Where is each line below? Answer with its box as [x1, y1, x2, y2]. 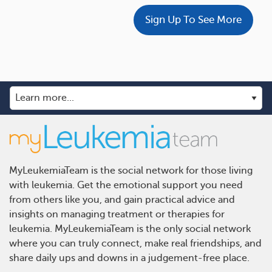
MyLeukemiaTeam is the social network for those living [9, 165, 253, 176]
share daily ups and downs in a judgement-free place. [9, 252, 250, 263]
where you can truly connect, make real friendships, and [9, 237, 262, 249]
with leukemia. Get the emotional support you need [9, 179, 243, 191]
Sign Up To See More [145, 14, 242, 26]
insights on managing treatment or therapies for [9, 208, 225, 220]
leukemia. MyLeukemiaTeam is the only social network [9, 223, 251, 234]
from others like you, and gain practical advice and [9, 194, 235, 205]
